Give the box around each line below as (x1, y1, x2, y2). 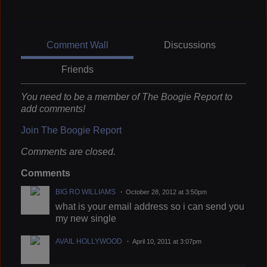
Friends (61, 64, 94, 74)
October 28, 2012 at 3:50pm (126, 188, 207, 195)
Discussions (164, 39, 216, 50)
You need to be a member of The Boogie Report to (21, 91, 232, 102)
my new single (55, 213, 116, 223)
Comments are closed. (21, 146, 116, 157)
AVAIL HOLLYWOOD (55, 237, 122, 246)
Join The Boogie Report (21, 125, 122, 135)
